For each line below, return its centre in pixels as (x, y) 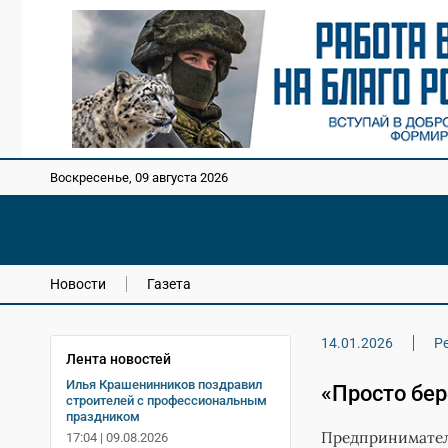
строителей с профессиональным (166, 400)
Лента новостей (118, 358)
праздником (103, 416)
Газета (169, 283)
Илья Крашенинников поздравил (164, 384)
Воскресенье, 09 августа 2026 (139, 178)
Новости (78, 283)
